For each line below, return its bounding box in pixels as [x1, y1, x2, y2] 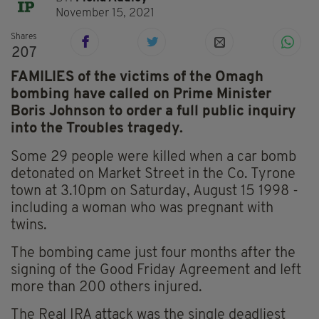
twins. [11, 219, 47, 234]
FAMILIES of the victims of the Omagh [11, 70, 263, 85]
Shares [11, 33, 37, 42]
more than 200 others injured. [11, 281, 202, 296]
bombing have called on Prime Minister [11, 88, 271, 103]
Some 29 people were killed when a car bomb [11, 150, 296, 165]
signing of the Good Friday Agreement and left [11, 263, 301, 278]
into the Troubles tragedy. [11, 122, 183, 137]
